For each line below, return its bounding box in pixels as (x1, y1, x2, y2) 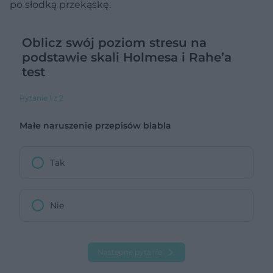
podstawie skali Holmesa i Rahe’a (22, 49, 232, 65)
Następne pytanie (97, 247, 162, 257)
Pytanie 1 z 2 (19, 93, 63, 102)
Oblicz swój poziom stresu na (22, 35, 207, 50)
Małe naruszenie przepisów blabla (19, 119, 171, 131)
